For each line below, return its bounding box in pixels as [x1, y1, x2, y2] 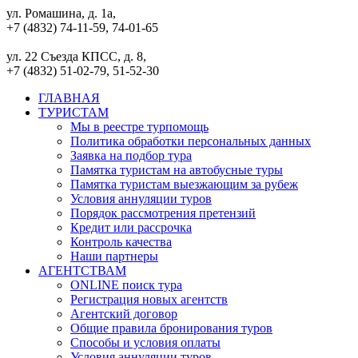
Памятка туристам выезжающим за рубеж [70, 177, 298, 191]
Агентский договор [70, 307, 177, 320]
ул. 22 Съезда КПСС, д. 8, [6, 50, 146, 63]
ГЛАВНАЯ [38, 91, 100, 105]
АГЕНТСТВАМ [38, 264, 126, 277]
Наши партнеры [70, 249, 158, 263]
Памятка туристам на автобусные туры [70, 163, 283, 177]
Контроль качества [70, 235, 172, 249]
